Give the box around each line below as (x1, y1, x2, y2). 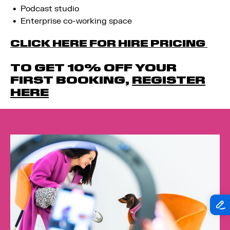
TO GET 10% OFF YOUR (10, 61, 177, 74)
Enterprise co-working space (21, 16, 132, 26)
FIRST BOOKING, (10, 73, 132, 87)
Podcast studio (21, 4, 79, 14)
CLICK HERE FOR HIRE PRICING (10, 37, 207, 49)
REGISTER (132, 73, 205, 87)
